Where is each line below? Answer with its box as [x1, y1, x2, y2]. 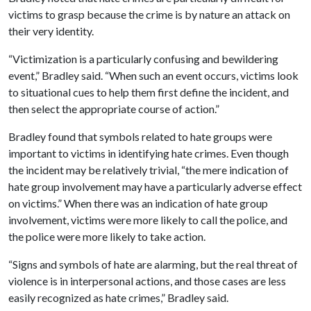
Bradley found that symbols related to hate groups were [8, 130, 272, 143]
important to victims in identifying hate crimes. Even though [8, 146, 289, 160]
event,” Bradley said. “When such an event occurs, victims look [8, 69, 299, 82]
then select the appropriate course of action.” [8, 102, 219, 115]
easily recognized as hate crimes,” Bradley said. [8, 291, 228, 304]
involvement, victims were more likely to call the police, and [8, 213, 287, 226]
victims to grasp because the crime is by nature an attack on [8, 8, 290, 21]
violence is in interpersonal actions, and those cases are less [8, 274, 286, 287]
